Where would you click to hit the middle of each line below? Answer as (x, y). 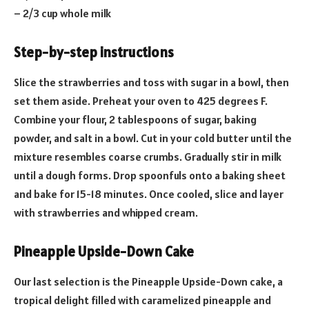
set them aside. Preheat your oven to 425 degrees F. (141, 101)
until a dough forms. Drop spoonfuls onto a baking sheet (150, 176)
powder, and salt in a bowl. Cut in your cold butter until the (153, 138)
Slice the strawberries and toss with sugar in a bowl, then (151, 82)
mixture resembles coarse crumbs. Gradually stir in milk (148, 157)
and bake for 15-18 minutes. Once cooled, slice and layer (149, 194)
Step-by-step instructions (94, 52)
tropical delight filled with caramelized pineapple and (142, 300)
